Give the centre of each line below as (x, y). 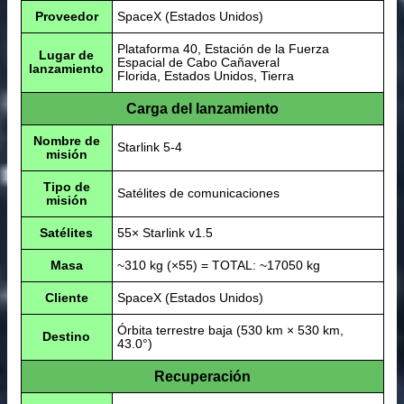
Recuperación (202, 377)
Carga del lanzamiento (202, 109)
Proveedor (66, 17)
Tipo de (66, 187)
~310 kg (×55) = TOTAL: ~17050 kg (218, 266)
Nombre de (66, 141)
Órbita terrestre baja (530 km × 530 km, (230, 331)
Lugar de (66, 55)
